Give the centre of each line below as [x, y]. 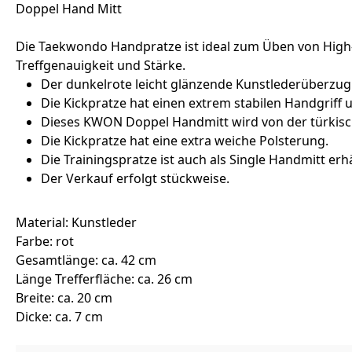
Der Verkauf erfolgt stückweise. [135, 178]
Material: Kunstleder [76, 222]
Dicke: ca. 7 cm [59, 317]
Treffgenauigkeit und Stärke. [101, 65]
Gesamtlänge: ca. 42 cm [86, 260]
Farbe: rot [45, 241]
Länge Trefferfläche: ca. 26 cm [104, 279]
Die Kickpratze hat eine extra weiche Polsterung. [185, 141]
